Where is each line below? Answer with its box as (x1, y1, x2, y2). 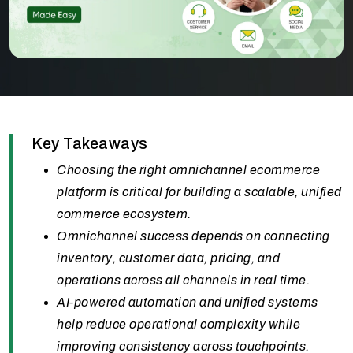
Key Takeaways (32, 134, 148, 152)
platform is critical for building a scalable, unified (57, 184, 342, 199)
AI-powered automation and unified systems (57, 295, 318, 309)
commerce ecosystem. (57, 206, 191, 221)
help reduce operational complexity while (57, 317, 300, 331)
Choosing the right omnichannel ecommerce (57, 162, 320, 176)
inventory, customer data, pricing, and (57, 251, 280, 265)
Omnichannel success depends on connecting (57, 229, 330, 243)
